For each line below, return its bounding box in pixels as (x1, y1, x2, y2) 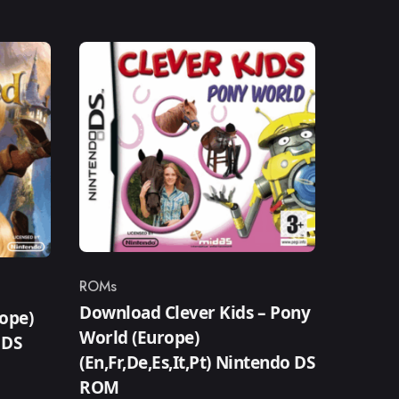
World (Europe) (79, 325, 199, 349)
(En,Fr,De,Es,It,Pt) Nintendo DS (79, 350, 315, 374)
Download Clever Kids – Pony (79, 300, 311, 324)
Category (78, 285, 139, 306)
